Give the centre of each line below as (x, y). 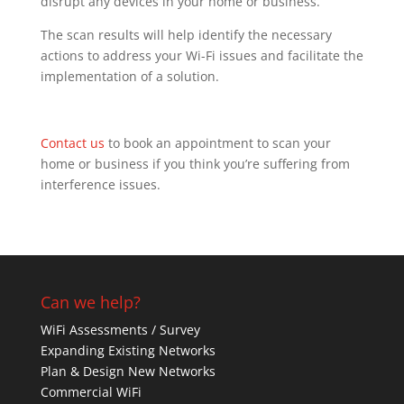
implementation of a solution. (129, 76)
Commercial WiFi (91, 392)
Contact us (72, 143)
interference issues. (100, 184)
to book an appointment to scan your (217, 143)
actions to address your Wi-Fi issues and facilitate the (202, 55)
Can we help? (90, 302)
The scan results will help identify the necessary (186, 35)
